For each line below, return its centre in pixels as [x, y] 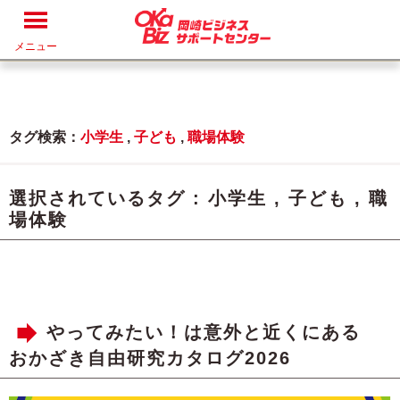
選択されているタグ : [108, 198]
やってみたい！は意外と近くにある [213, 333]
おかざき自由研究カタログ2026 [150, 358]
